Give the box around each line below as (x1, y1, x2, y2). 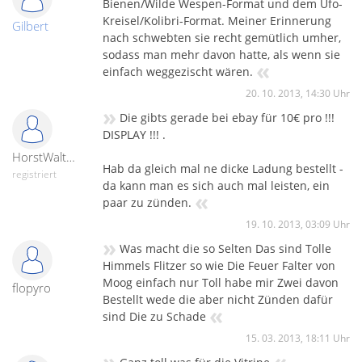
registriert (12, 167, 57, 181)
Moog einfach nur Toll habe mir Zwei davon (103, 275, 339, 290)
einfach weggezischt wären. (103, 64, 253, 79)
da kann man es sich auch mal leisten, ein (103, 178, 330, 193)
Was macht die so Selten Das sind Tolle (120, 241, 331, 256)
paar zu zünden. (103, 195, 192, 210)
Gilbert (12, 18, 48, 34)
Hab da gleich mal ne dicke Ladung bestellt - (103, 161, 343, 176)
